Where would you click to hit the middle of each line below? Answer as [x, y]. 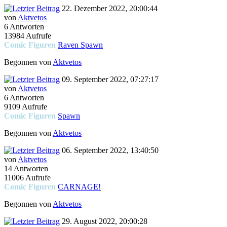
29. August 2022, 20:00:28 [104, 221]
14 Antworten [26, 169]
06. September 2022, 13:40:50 [109, 150]
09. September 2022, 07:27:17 [109, 80]
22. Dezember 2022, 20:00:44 [109, 9]
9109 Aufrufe [26, 107]
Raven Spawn [80, 45]
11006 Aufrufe [27, 178]
